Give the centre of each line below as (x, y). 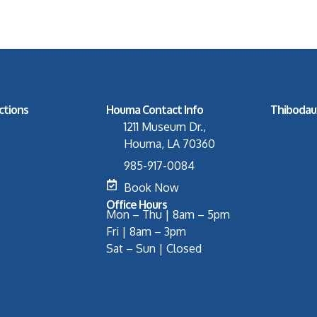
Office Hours (137, 205)
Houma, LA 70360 (170, 144)
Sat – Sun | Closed (154, 249)
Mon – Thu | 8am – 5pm (168, 215)
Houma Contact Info (155, 110)
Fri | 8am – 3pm (146, 232)
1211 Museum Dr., (165, 127)
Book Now (152, 188)
